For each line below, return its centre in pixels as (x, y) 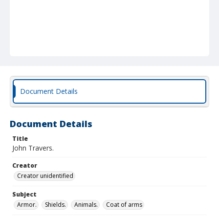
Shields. (55, 205)
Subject (24, 194)
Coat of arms (124, 205)
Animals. (86, 205)
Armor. (27, 205)
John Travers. (33, 148)
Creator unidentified (45, 176)
